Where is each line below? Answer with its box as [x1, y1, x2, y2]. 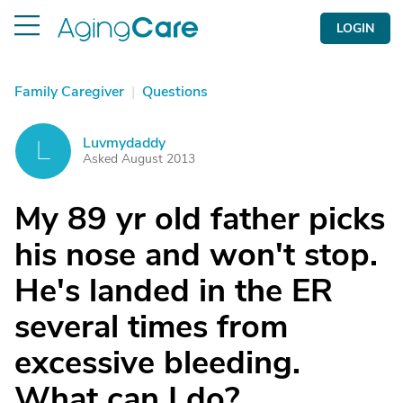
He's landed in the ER [14, 269, 333, 313]
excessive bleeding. [14, 341, 300, 385]
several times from [14, 305, 288, 349]
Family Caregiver [14, 82, 124, 102]
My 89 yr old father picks [14, 197, 385, 241]
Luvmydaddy [83, 133, 166, 153]
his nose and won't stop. [14, 233, 378, 277]
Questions [142, 82, 208, 102]
